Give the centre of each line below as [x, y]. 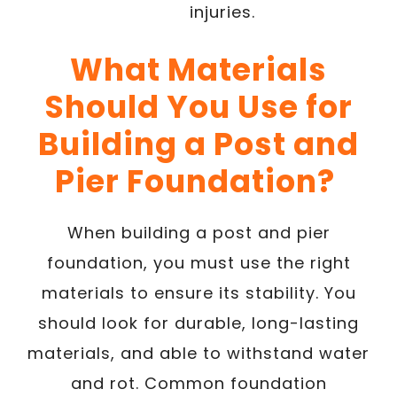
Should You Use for [198, 106]
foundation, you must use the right [198, 262]
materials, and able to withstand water [198, 353]
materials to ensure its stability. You [198, 292]
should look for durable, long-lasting [198, 323]
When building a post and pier [198, 232]
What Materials [198, 69]
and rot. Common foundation [198, 383]
